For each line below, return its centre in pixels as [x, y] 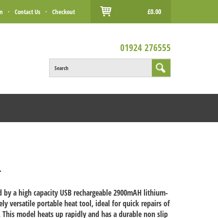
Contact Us [27, 12]
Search [62, 67]
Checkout [63, 12]
